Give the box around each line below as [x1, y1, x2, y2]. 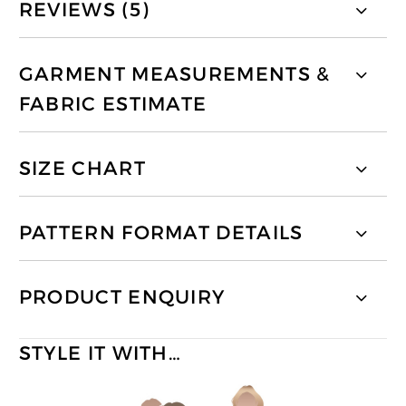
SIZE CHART [18, 157, 146, 181]
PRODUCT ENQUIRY [18, 285, 226, 310]
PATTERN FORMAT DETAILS [18, 221, 304, 246]
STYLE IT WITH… [18, 342, 182, 366]
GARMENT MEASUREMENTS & [18, 62, 331, 86]
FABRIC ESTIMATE [18, 92, 208, 116]
